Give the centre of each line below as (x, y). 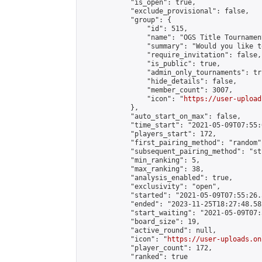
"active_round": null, (149, 230)
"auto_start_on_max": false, (161, 116)
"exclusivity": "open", (151, 187)
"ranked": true (135, 257)
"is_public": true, (151, 64)
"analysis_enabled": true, (157, 178)
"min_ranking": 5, (141, 160)
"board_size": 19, (141, 222)
